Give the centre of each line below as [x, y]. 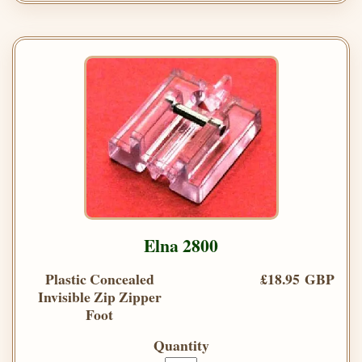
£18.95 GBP [297, 278]
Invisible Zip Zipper [99, 296]
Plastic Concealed [99, 278]
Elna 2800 [181, 245]
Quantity [181, 345]
